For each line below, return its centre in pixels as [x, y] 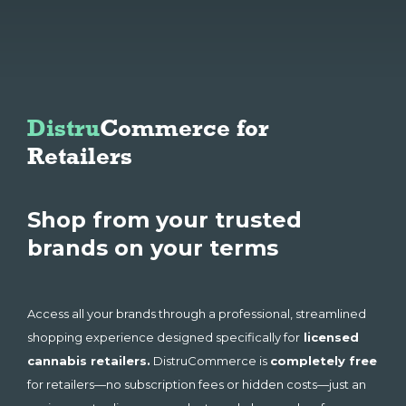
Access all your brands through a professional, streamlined [197, 314]
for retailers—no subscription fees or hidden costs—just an [197, 385]
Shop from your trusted [164, 220]
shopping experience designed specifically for [164, 338]
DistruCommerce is [210, 361]
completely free [324, 361]
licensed [329, 338]
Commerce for [188, 128]
